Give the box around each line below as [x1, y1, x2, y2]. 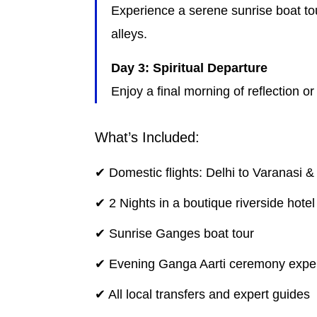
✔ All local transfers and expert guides [95, 287, 311, 302]
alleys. [111, 27, 148, 42]
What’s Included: [95, 129, 200, 146]
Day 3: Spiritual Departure [111, 61, 268, 76]
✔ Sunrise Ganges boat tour [95, 226, 255, 241]
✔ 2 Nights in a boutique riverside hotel [95, 196, 316, 211]
